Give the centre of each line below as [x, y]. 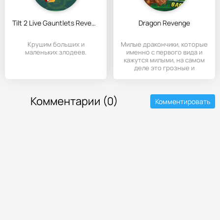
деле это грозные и [164, 68]
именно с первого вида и [164, 52]
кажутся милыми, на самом [164, 60]
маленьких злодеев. [56, 52]
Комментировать [183, 101]
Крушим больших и [56, 44]
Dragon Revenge [164, 23]
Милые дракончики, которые [164, 44]
